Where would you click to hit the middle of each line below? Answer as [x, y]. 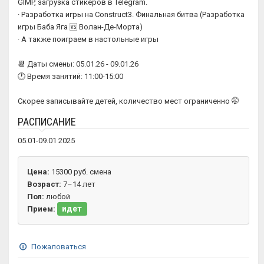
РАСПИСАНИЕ [47, 122]
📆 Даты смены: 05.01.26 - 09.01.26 [78, 64]
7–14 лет [78, 184]
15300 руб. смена [80, 172]
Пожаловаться [58, 247]
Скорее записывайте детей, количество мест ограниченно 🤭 [128, 101]
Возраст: [44, 184]
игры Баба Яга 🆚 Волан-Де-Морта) [80, 27]
